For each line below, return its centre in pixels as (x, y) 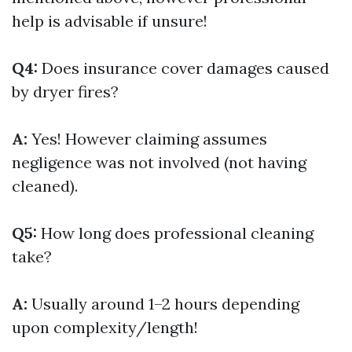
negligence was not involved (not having (159, 162)
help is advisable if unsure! (110, 21)
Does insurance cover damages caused (183, 68)
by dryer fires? (65, 92)
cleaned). (45, 186)
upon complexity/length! (105, 327)
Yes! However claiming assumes (147, 139)
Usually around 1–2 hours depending (163, 304)
